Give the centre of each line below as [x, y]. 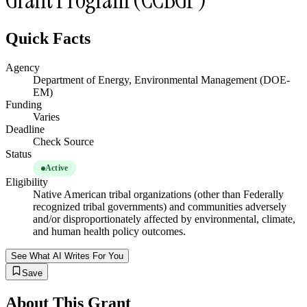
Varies [46, 117]
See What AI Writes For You [67, 256]
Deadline [25, 130]
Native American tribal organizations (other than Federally [158, 195]
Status [19, 154]
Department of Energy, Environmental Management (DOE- [161, 80]
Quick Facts [48, 39]
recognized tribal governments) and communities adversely [160, 207]
